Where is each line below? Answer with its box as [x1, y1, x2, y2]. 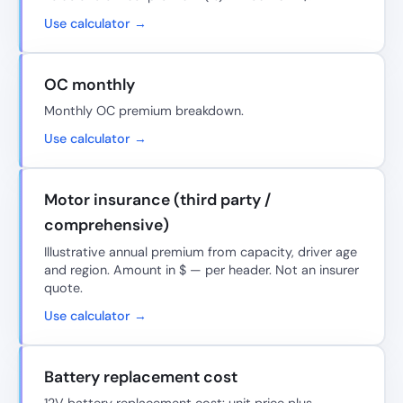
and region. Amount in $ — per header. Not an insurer [44, 261, 359, 278]
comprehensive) [44, 215, 169, 236]
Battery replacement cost [44, 366, 237, 387]
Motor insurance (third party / [44, 190, 271, 210]
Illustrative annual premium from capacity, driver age [44, 243, 357, 260]
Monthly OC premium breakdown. [44, 103, 244, 120]
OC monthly [44, 74, 135, 94]
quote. [44, 279, 83, 296]
